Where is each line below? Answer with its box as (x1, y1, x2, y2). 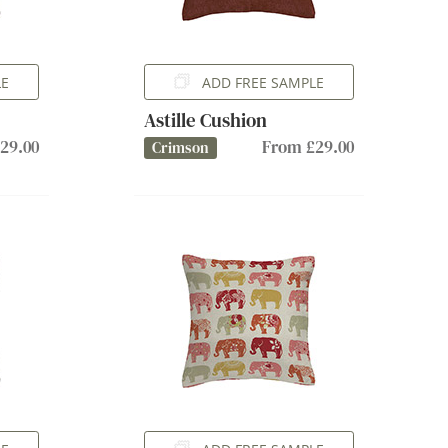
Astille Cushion (143, 106, 267, 134)
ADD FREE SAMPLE (201, 72, 324, 92)
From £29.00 (261, 135, 354, 159)
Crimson (151, 137, 209, 158)
